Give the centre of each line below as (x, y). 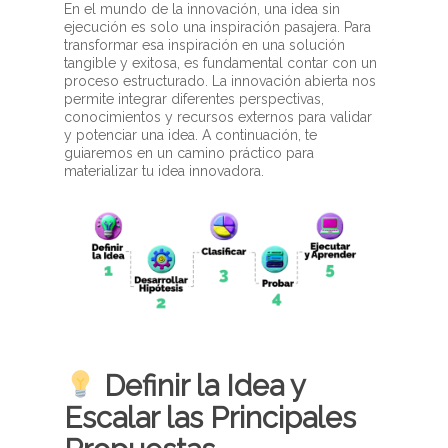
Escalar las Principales (210, 418)
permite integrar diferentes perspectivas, (194, 99)
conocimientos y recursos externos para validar (218, 117)
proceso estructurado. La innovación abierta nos (220, 81)
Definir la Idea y (201, 386)
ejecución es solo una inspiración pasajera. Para (218, 27)
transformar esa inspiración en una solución (205, 45)
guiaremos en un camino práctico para (189, 153)
